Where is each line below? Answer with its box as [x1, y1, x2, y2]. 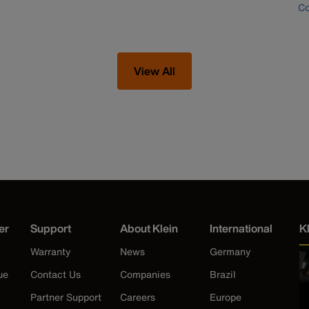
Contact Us [30, 266, 81, 281]
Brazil [210, 266, 236, 281]
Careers [120, 289, 155, 304]
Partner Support [30, 289, 101, 304]
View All [133, 62, 176, 79]
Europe [210, 289, 241, 304]
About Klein [120, 219, 178, 237]
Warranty [30, 243, 71, 259]
